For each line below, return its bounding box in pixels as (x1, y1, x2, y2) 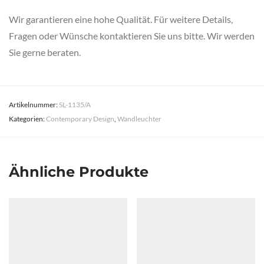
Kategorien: (9, 114, 46, 123)
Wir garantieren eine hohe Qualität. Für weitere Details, (9, 13, 233, 25)
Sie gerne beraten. (9, 46, 81, 58)
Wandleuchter (117, 114, 161, 123)
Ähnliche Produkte (9, 163, 148, 180)
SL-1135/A (59, 100, 91, 109)
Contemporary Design (46, 114, 114, 123)
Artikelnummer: (9, 100, 59, 109)
